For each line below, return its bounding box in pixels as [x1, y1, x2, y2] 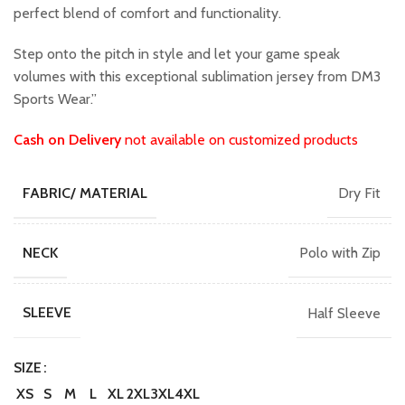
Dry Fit [338, 184, 381, 202]
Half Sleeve [307, 304, 381, 322]
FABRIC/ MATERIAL [23, 184, 147, 202]
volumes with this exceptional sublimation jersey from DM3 [14, 68, 381, 86]
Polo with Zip [299, 244, 381, 262]
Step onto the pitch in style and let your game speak [14, 45, 340, 63]
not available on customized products [121, 131, 358, 149]
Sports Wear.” [14, 90, 97, 108]
